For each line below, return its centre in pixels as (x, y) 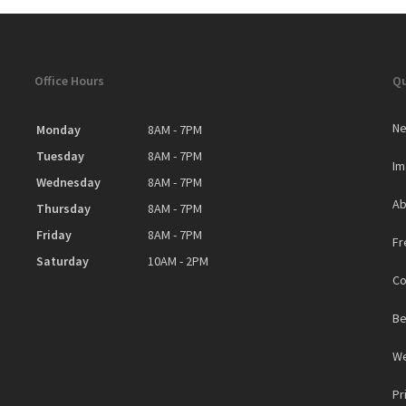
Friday (53, 235)
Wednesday (68, 182)
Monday (58, 130)
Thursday (63, 208)
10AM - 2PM (178, 261)
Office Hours (69, 81)
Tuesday (60, 156)
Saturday (62, 261)
